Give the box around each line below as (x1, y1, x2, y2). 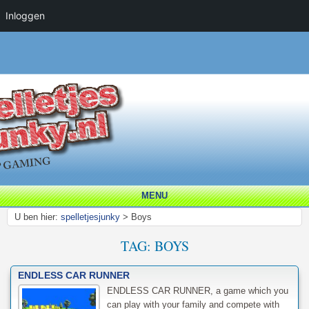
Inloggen (6, 10, 45, 21)
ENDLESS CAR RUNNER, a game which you (106, 286, 288, 296)
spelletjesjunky (61, 212, 120, 222)
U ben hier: (14, 212, 58, 222)
